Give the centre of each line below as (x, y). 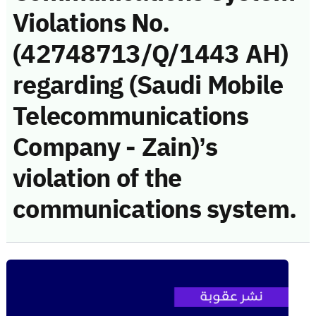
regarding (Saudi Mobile (148, 85)
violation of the (97, 178)
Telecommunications (131, 116)
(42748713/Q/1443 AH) (151, 54)
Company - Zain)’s (115, 147)
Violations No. (91, 23)
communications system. (155, 209)
